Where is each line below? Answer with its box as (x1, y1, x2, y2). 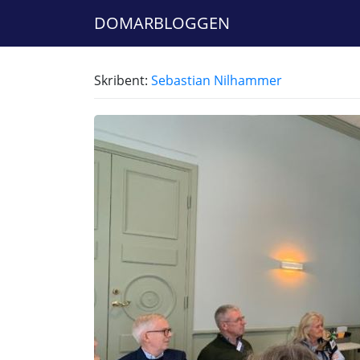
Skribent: (94, 72, 151, 89)
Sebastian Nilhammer (151, 72, 282, 89)
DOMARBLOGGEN (94, 12, 230, 34)
